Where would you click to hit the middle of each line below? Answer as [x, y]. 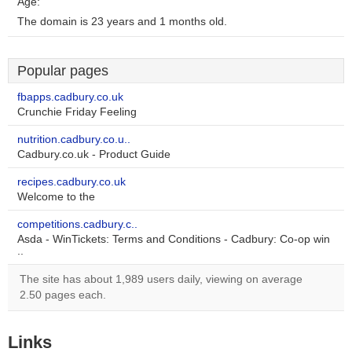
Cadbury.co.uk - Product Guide [94, 154]
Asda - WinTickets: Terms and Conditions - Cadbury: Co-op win [174, 239]
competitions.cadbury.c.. [77, 224]
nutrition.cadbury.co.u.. [74, 139]
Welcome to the [56, 197]
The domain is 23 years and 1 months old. [122, 22]
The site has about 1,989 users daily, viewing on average [161, 279]
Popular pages [63, 71]
